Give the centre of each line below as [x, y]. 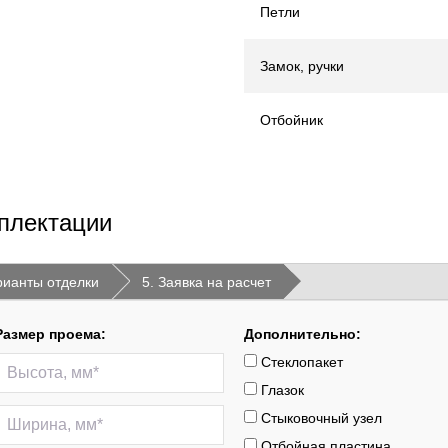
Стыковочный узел [319, 418]
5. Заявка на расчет [206, 281]
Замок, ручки [302, 66]
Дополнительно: [302, 334]
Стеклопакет [300, 362]
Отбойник [291, 120]
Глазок [280, 390]
